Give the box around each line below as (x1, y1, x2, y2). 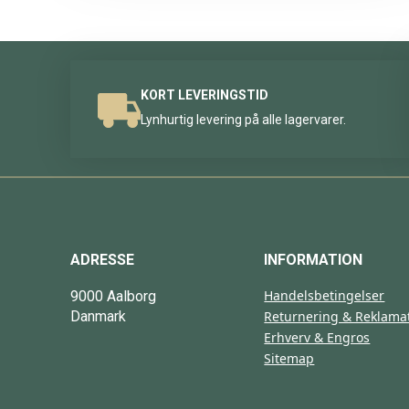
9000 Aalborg (70, 288, 156, 306)
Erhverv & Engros (264, 329, 371, 347)
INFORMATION (264, 251, 363, 269)
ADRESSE (70, 251, 134, 269)
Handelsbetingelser (264, 287, 385, 305)
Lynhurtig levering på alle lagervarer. (141, 111, 346, 127)
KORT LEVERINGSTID (141, 87, 268, 102)
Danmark (70, 308, 126, 326)
